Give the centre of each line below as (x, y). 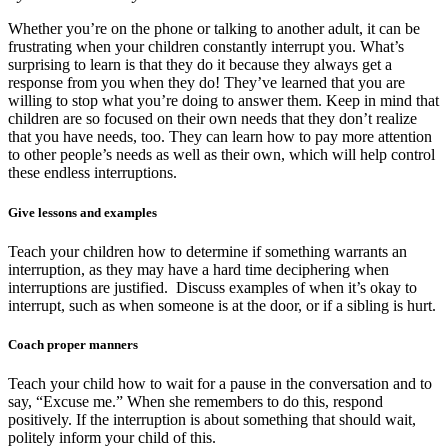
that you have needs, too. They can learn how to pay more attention (220, 137)
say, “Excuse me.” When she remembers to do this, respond (195, 402)
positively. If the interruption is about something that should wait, (212, 420)
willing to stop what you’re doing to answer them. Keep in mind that (223, 101)
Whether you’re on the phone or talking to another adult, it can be (214, 29)
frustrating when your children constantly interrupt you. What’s (206, 47)
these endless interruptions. (92, 173)
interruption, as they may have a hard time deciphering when (198, 269)
